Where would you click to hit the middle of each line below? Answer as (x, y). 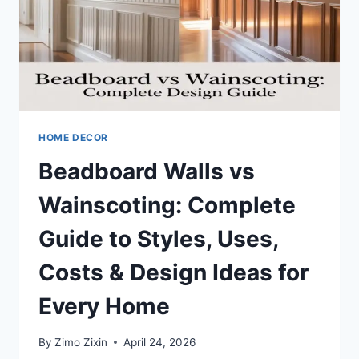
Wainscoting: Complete (167, 206)
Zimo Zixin (81, 342)
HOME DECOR (73, 138)
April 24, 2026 (160, 342)
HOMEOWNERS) (153, 84)
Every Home (104, 307)
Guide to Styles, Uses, (158, 239)
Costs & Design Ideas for (173, 273)
